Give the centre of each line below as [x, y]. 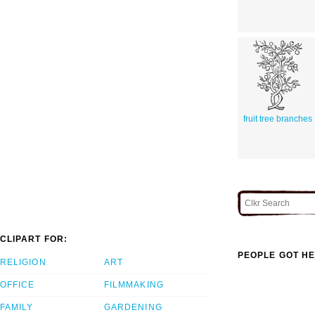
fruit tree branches [277, 118]
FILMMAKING [134, 285]
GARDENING [133, 308]
